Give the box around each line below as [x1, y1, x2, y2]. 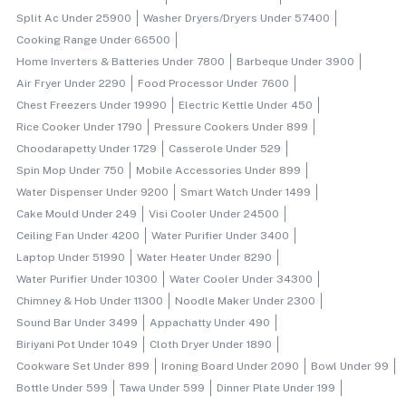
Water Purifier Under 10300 [16, 272, 158, 285]
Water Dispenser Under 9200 [16, 185, 169, 198]
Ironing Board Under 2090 [161, 359, 299, 372]
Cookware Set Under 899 [16, 359, 150, 372]
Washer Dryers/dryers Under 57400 [143, 11, 330, 24]
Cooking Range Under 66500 [16, 33, 170, 46]
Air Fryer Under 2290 [16, 76, 126, 90]
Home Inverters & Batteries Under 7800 [16, 54, 225, 68]
